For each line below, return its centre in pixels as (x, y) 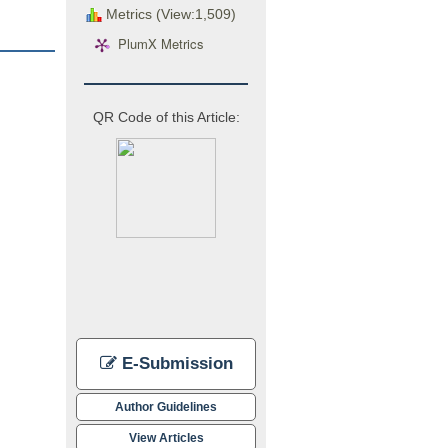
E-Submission (174, 363)
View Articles (166, 437)
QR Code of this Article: (166, 116)
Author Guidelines (166, 406)
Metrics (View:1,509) (169, 13)
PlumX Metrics (161, 44)
